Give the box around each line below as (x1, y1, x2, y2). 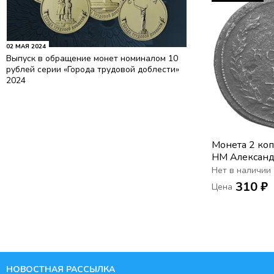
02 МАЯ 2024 (6, 42, 46, 51)
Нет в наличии (212, 165, 271, 177)
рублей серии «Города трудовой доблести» (6, 64, 179, 75)
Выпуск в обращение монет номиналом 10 (6, 53, 178, 64)
